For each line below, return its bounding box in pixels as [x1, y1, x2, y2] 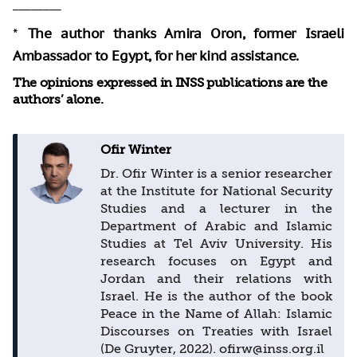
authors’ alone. [13, 92, 104, 107]
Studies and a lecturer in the [100, 201, 332, 216]
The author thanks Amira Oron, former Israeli [27, 24, 344, 42]
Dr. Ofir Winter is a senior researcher [100, 166, 332, 181]
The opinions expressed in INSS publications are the [13, 75, 328, 90]
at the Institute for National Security [100, 183, 332, 198]
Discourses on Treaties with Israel [100, 324, 332, 339]
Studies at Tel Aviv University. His [100, 236, 332, 251]
